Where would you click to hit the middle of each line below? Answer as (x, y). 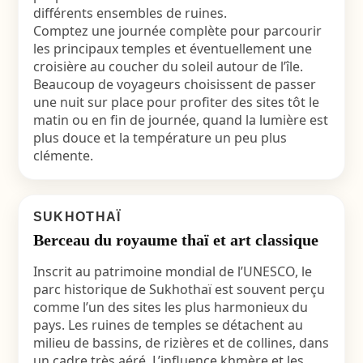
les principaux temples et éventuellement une (172, 49)
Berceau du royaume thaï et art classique (175, 240)
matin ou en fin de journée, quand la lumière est (180, 120)
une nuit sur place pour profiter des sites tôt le (176, 102)
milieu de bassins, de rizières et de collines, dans (181, 343)
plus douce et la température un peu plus (160, 138)
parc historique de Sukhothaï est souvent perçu (179, 289)
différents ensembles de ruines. (130, 13)
